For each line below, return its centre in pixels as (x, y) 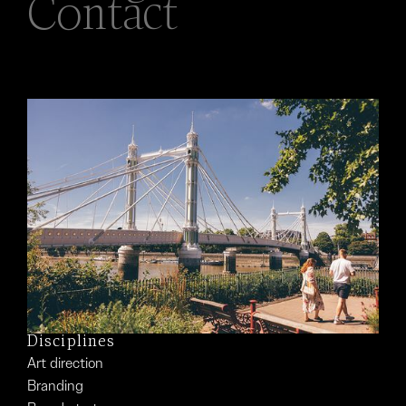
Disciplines (72, 342)
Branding (55, 385)
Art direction (65, 362)
